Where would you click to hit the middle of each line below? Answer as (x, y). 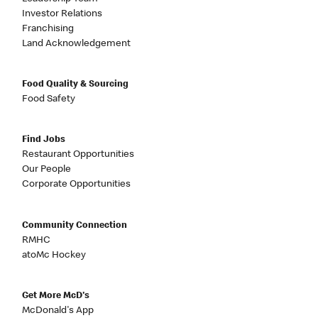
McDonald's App (58, 311)
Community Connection (75, 226)
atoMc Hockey (54, 255)
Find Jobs (44, 141)
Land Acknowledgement (77, 44)
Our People (47, 170)
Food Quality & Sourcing (76, 85)
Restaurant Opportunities (78, 155)
